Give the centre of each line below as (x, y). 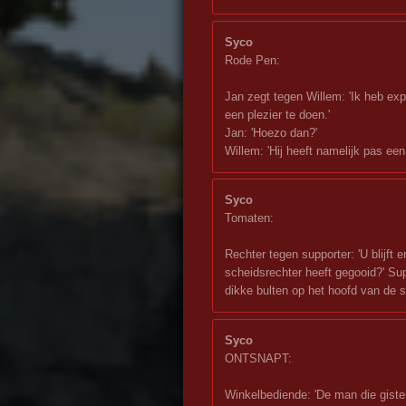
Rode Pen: (252, 60)
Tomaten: (249, 218)
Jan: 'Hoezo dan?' (271, 132)
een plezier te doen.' (277, 114)
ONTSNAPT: (258, 358)
